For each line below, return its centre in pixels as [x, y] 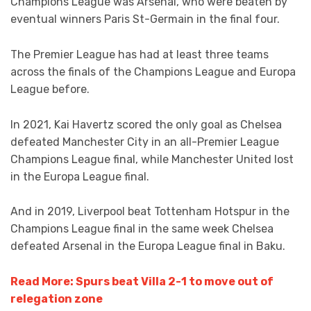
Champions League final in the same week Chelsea [142, 229]
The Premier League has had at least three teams [140, 54]
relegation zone [57, 299]
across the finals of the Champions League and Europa [153, 72]
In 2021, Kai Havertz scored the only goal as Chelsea [146, 124]
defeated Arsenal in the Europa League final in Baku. [148, 246]
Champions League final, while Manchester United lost [152, 159]
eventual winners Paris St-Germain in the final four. [145, 19]
